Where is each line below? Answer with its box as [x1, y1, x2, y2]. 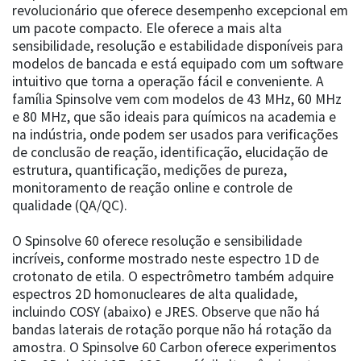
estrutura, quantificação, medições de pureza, [12, 161, 287, 180]
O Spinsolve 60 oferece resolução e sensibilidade [12, 232, 302, 251]
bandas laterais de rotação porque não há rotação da [12, 321, 332, 339]
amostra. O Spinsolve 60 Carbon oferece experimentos [12, 338, 337, 357]
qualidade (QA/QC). [12, 197, 127, 215]
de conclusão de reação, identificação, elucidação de [12, 143, 328, 162]
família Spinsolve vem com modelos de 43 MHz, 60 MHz [12, 90, 342, 109]
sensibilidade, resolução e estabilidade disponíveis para [12, 37, 343, 56]
